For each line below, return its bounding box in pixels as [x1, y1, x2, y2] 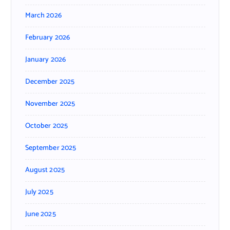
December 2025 [25, 75, 75, 88]
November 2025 [25, 98, 75, 110]
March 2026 [25, 9, 62, 22]
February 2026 [25, 31, 70, 44]
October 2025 [25, 120, 68, 132]
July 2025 [25, 186, 53, 198]
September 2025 [25, 142, 76, 154]
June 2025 [25, 208, 56, 220]
